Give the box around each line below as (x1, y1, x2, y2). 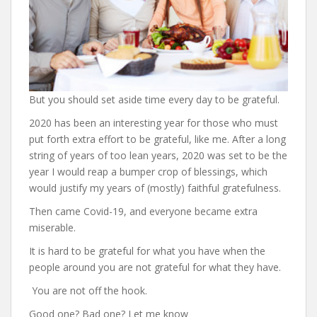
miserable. (29, 221, 76, 234)
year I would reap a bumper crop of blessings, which (29, 165, 267, 178)
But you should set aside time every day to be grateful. (29, 93, 279, 106)
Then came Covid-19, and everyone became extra (29, 204, 258, 218)
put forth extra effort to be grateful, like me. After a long (29, 132, 286, 146)
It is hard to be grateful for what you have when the (29, 244, 265, 258)
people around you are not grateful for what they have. (29, 260, 281, 274)
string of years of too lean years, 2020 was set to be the (29, 149, 287, 162)
